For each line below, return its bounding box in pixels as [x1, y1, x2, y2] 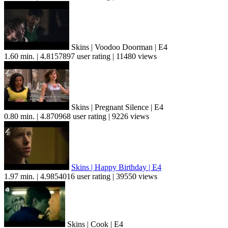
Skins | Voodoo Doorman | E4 [69, 43, 167, 52]
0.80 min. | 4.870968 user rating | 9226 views [4, 112, 149, 121]
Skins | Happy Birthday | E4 [71, 163, 161, 172]
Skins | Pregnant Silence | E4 [69, 103, 163, 112]
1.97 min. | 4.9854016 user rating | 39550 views [4, 172, 157, 181]
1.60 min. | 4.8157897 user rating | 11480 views [4, 52, 157, 61]
